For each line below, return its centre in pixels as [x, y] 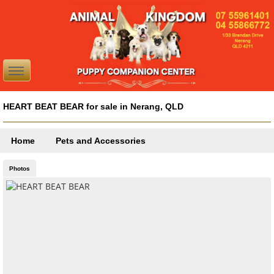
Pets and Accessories [101, 141]
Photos [20, 169]
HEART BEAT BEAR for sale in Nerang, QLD [93, 107]
